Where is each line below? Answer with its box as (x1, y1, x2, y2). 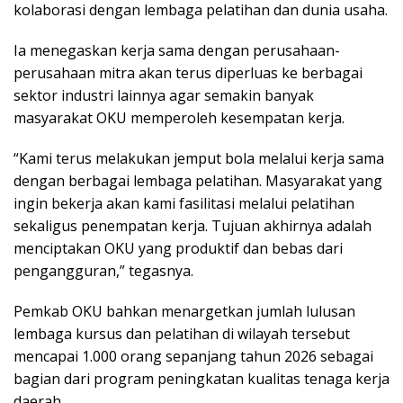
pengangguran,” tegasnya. (13, 261, 193, 282)
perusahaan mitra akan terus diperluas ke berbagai (13, 63, 363, 84)
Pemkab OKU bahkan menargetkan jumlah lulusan (13, 301, 355, 322)
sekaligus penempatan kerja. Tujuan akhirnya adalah (13, 216, 372, 237)
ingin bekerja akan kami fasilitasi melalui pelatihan (13, 193, 354, 214)
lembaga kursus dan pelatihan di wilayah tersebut (13, 324, 350, 345)
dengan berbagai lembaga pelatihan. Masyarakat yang (13, 171, 382, 192)
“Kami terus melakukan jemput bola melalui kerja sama (13, 148, 384, 169)
